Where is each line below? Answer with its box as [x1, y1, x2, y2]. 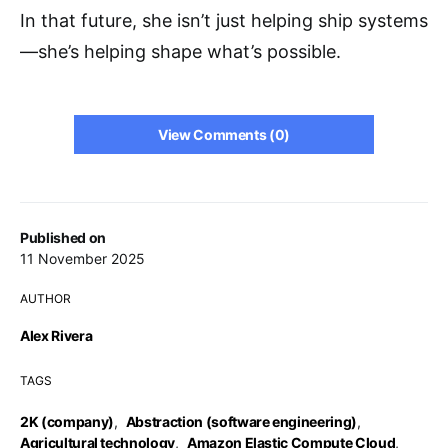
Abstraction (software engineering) [125, 413, 357, 430]
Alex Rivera [20, 327, 93, 344]
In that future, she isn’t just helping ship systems [20, 10, 428, 31]
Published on [20, 229, 106, 246]
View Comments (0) [157, 126, 291, 143]
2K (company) [20, 413, 114, 430]
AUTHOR [20, 291, 71, 306]
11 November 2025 [20, 250, 145, 267]
